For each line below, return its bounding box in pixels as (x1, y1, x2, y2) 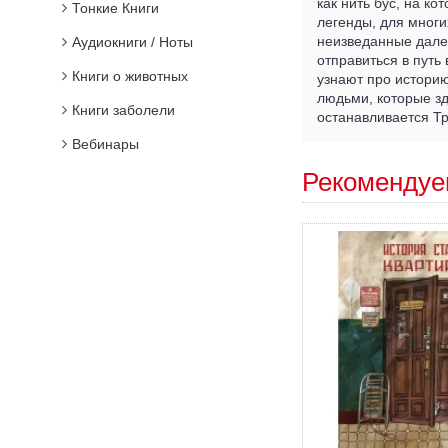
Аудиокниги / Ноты (72, 34, 193, 50)
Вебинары (72, 136, 139, 152)
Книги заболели (72, 102, 175, 118)
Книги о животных (72, 68, 188, 84)
